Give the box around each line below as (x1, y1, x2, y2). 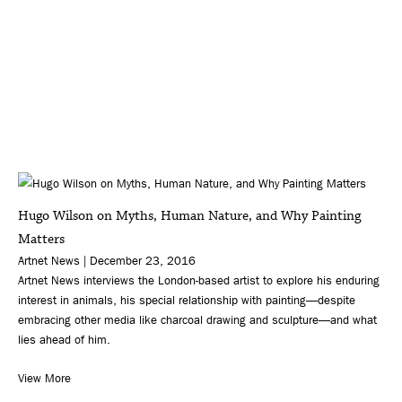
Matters (18, 229, 65, 249)
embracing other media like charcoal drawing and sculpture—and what (18, 312, 377, 327)
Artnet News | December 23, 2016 (18, 253, 196, 267)
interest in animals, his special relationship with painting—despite (18, 293, 355, 307)
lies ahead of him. (18, 332, 110, 346)
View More (18, 371, 71, 385)
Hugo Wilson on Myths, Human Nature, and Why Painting (18, 205, 361, 225)
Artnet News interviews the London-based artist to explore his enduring (18, 273, 380, 287)
